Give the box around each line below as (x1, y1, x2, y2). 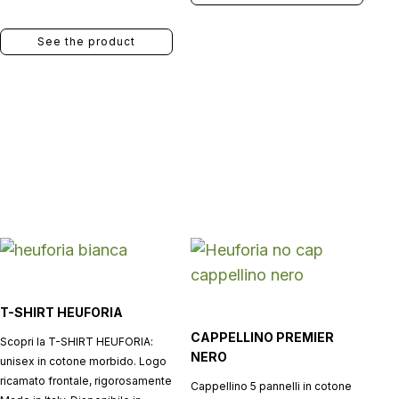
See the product (37, 35, 135, 48)
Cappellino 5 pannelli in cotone (190, 379, 352, 393)
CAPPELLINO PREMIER (190, 330, 334, 345)
